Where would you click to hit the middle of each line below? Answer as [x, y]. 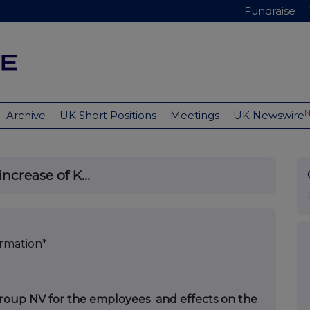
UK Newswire [269, 116]
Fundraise [270, 11]
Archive [26, 116]
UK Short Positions [108, 116]
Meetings [195, 116]
